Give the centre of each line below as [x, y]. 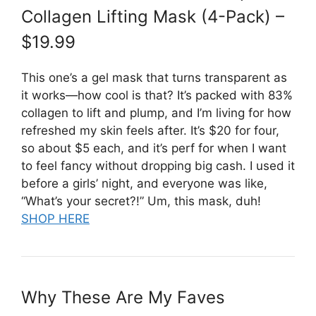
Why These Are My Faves [123, 297]
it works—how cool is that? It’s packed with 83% [157, 95]
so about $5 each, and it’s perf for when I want [154, 148]
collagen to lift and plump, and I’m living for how [156, 113]
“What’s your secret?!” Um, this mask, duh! [141, 201]
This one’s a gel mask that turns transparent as [154, 77]
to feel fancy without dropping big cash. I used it [158, 165]
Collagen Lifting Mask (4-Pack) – [153, 16]
